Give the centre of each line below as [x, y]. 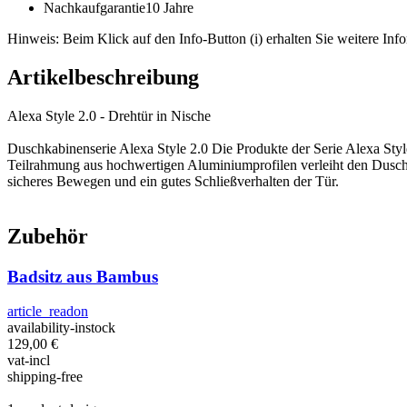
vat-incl [29, 361]
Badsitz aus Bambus [83, 276]
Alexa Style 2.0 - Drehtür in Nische [109, 115]
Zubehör [48, 236]
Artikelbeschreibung [103, 77]
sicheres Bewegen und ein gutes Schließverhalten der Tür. [173, 181]
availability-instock [65, 328]
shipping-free [45, 377]
